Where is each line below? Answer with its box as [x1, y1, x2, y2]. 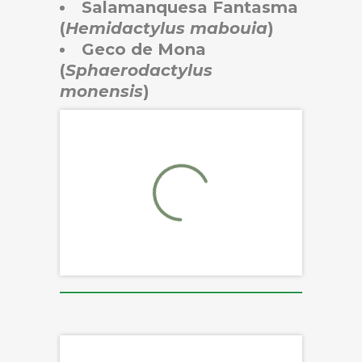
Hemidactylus [65, 18, 185, 38]
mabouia [190, 18, 267, 38]
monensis [60, 81, 143, 101]
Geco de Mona [82, 39, 206, 59]
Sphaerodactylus [65, 60, 213, 80]
